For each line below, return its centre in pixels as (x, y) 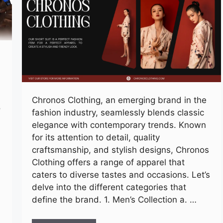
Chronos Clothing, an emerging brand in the (119, 100)
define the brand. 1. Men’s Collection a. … (114, 200)
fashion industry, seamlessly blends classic (118, 113)
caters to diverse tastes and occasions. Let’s (121, 175)
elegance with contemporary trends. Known (119, 125)
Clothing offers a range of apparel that (108, 163)
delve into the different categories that (109, 187)
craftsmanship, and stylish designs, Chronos (120, 150)
